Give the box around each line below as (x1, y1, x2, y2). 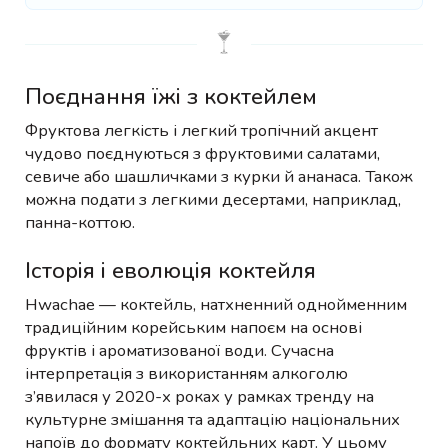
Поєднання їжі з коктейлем (25, 81, 317, 113)
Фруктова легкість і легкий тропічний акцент (25, 119, 378, 143)
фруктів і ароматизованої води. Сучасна (25, 339, 334, 363)
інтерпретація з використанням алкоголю (25, 362, 348, 386)
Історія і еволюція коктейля (25, 255, 316, 287)
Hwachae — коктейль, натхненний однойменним (25, 293, 407, 317)
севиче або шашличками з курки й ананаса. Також (25, 165, 413, 189)
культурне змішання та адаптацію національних (25, 408, 400, 432)
